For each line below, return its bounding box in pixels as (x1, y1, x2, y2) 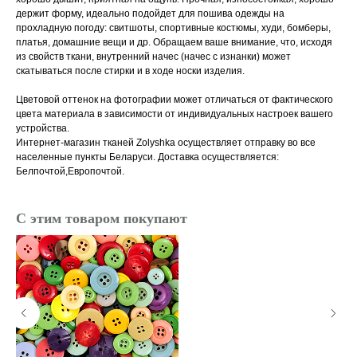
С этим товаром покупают (16, 210, 187, 227)
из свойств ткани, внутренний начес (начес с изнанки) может (16, 51, 291, 63)
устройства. (16, 123, 69, 135)
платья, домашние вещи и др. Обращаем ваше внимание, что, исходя (16, 37, 332, 49)
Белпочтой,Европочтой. (16, 166, 124, 178)
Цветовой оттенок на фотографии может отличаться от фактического (16, 94, 333, 106)
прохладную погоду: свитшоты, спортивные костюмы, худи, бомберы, (16, 22, 331, 34)
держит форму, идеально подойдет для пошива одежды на (16, 8, 284, 20)
